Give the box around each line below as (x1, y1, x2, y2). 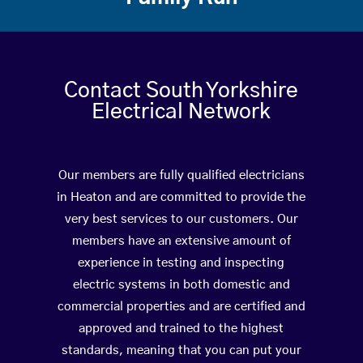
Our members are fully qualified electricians (58, 169, 305, 182)
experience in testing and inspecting (78, 257, 285, 270)
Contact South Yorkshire (64, 80, 299, 102)
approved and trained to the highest (79, 322, 284, 335)
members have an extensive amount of (71, 235, 291, 248)
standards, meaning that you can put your (61, 344, 301, 357)
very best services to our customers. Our (64, 213, 298, 226)
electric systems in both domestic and (72, 279, 290, 292)
